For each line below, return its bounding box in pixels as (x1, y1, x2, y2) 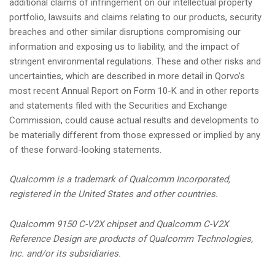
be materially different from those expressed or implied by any (9, 130, 260, 141)
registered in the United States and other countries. (9, 188, 218, 200)
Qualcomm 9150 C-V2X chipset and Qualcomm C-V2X (9, 218, 228, 230)
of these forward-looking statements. (9, 144, 161, 156)
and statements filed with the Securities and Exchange (9, 100, 227, 112)
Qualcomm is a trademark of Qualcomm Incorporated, (9, 174, 230, 185)
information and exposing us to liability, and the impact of (9, 41, 240, 53)
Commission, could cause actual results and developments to (9, 115, 259, 126)
